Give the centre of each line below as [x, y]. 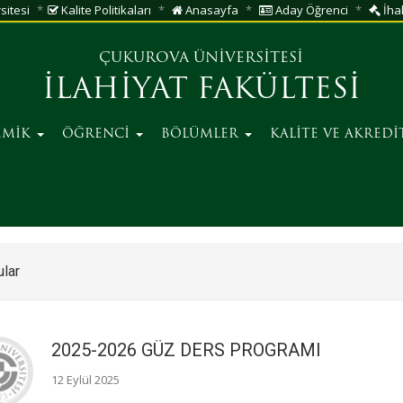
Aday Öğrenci [310, 10]
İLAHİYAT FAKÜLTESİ [201, 91]
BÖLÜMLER [202, 134]
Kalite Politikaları [105, 10]
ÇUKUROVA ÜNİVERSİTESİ [201, 58]
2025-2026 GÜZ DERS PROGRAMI [186, 350]
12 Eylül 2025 [85, 380]
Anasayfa [210, 10]
